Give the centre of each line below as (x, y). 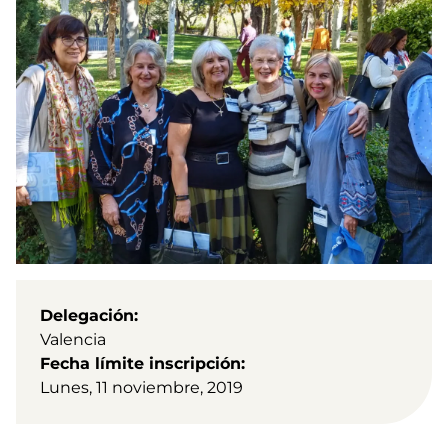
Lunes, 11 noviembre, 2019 (141, 388)
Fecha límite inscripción (140, 364)
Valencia (73, 340)
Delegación (87, 316)
